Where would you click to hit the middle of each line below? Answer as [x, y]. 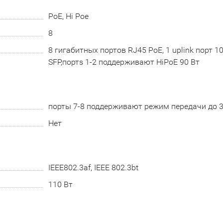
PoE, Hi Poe [68, 16]
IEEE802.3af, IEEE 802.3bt [93, 167]
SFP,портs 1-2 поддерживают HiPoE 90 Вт [124, 62]
